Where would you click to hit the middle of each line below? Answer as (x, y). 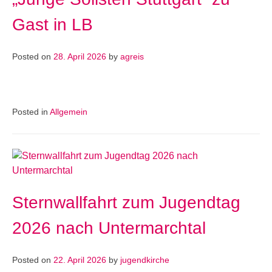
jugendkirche (145, 260)
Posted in (31, 112)
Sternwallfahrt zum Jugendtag (126, 202)
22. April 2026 (80, 260)
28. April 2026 (80, 57)
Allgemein (69, 112)
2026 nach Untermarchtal (109, 228)
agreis (132, 57)
